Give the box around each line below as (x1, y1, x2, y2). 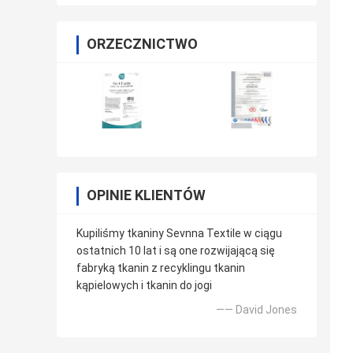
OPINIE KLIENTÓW (87, 187, 206, 204)
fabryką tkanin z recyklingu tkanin (76, 262, 245, 275)
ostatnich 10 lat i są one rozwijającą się (76, 244, 275, 258)
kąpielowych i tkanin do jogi (76, 279, 212, 292)
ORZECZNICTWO (87, 35, 198, 53)
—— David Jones (216, 303, 297, 317)
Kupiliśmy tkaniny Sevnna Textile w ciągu (76, 227, 282, 240)
